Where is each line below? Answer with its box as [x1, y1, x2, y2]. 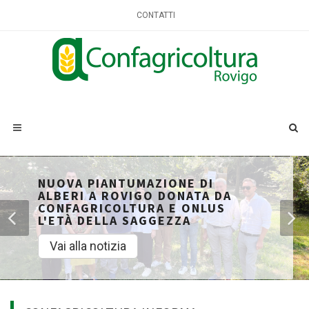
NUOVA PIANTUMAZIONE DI [38, 175, 214, 191]
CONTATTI [137, 10, 175, 20]
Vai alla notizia [50, 239, 126, 253]
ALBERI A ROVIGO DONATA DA [38, 188, 232, 203]
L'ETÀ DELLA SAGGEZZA [38, 212, 191, 228]
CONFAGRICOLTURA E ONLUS [38, 200, 226, 216]
